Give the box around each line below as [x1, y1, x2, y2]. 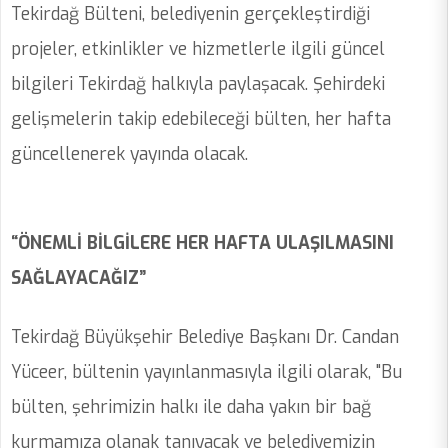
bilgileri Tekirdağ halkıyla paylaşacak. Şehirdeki [11, 72, 385, 97]
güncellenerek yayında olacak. [11, 142, 248, 167]
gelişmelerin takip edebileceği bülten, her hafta [11, 107, 391, 132]
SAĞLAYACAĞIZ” [11, 266, 146, 291]
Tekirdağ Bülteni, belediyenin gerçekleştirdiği [11, 2, 370, 27]
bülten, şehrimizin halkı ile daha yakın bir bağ [11, 395, 371, 420]
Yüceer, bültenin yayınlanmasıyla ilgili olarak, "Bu [11, 360, 402, 385]
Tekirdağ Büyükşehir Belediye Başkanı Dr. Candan [11, 325, 399, 350]
